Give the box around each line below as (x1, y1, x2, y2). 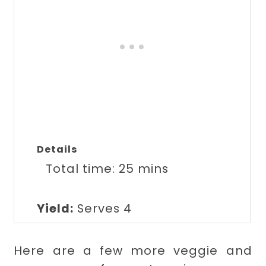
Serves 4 (77, 199, 132, 217)
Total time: (46, 160, 119, 177)
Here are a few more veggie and (14, 242, 252, 259)
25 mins (119, 160, 169, 177)
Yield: (37, 199, 74, 217)
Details (37, 142, 78, 156)
